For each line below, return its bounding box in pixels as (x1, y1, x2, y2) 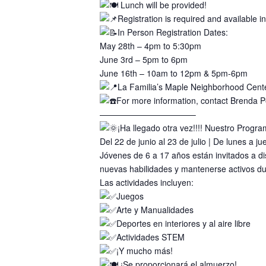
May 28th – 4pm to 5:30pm (100, 39, 201, 52)
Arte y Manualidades (116, 203, 194, 216)
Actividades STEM (116, 230, 185, 243)
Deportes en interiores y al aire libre (116, 217, 251, 229)
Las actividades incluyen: (100, 176, 194, 188)
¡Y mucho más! (116, 244, 173, 256)
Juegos (116, 189, 144, 202)
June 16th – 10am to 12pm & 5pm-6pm (100, 66, 248, 79)
